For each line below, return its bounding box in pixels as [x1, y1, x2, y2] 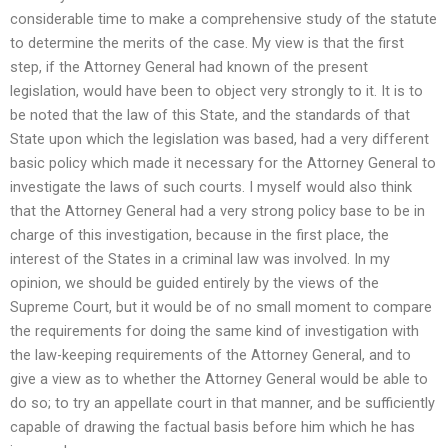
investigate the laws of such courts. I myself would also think [10, 177, 412, 196]
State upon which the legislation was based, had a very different [10, 129, 429, 148]
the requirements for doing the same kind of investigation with [10, 321, 419, 340]
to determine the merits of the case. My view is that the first [10, 33, 404, 52]
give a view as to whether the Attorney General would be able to [10, 369, 428, 388]
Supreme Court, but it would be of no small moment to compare [10, 297, 432, 316]
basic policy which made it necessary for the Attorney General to [10, 153, 436, 172]
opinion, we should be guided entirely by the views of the [10, 273, 379, 292]
